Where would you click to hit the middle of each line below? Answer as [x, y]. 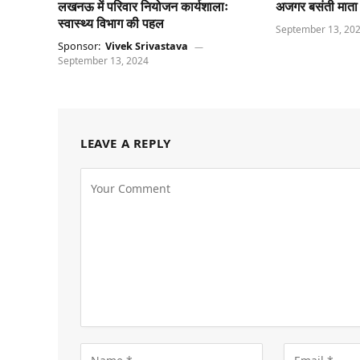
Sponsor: [80, 47]
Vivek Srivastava [148, 47]
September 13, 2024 [103, 61]
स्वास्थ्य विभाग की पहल [111, 24]
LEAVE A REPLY [126, 143]
